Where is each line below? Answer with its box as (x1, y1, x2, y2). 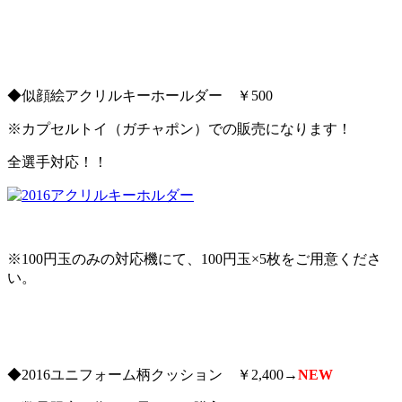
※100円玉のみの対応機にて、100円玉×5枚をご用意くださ (7, 251, 381, 267)
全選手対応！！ (7, 154, 108, 170)
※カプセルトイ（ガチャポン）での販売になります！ (7, 121, 352, 137)
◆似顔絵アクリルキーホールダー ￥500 (7, 88, 273, 104)
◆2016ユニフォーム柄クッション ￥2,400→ (7, 366, 298, 382)
